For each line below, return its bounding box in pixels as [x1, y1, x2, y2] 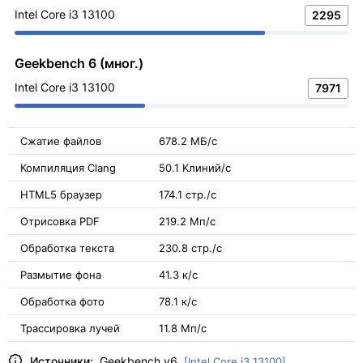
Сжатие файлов [20, 135, 101, 147]
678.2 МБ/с [159, 135, 217, 147]
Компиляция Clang [20, 161, 116, 174]
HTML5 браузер [20, 188, 102, 201]
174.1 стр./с [159, 188, 216, 201]
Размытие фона [20, 268, 101, 281]
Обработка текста [20, 241, 114, 254]
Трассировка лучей [20, 322, 120, 335]
